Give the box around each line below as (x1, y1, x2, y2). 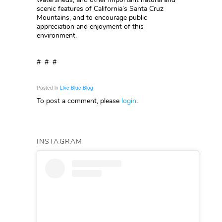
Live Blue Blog (60, 84, 93, 91)
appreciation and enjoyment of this (37, 22, 144, 31)
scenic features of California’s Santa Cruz (37, 4, 164, 13)
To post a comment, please (37, 96, 121, 106)
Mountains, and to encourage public (37, 13, 147, 22)
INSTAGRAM (37, 137, 83, 146)
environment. (37, 31, 77, 40)
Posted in (37, 84, 60, 91)
